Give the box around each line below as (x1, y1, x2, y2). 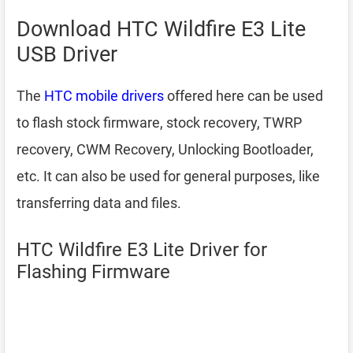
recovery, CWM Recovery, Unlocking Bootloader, (17, 141, 314, 158)
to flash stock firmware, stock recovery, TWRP (17, 114, 302, 131)
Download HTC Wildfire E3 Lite (17, 17, 306, 42)
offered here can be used (164, 87, 323, 104)
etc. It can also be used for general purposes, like (17, 168, 320, 184)
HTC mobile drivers (44, 87, 164, 104)
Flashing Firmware (17, 261, 170, 283)
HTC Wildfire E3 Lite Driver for (17, 239, 267, 261)
